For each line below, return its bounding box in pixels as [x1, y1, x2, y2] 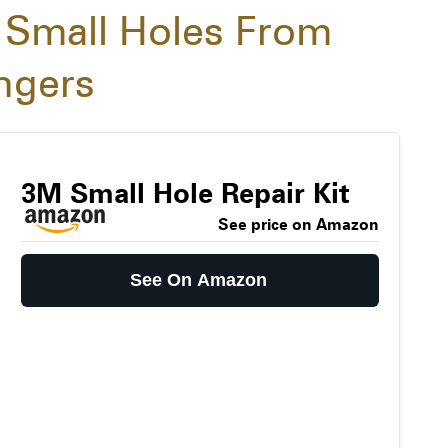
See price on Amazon [217, 215, 379, 235]
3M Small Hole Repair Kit [20, 176, 350, 211]
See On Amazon [130, 270, 268, 291]
